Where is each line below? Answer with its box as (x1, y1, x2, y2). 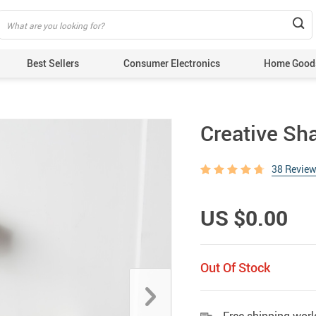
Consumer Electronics (123, 56, 220, 70)
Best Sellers (27, 56, 80, 70)
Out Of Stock (200, 259, 270, 276)
